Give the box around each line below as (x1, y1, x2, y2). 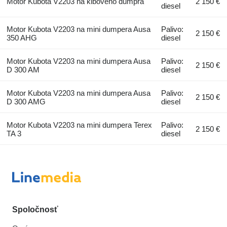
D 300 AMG (6, 97, 46, 106)
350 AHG (6, 33, 37, 42)
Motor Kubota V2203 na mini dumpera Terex (6, 120, 152, 129)
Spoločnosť (12, 205, 58, 214)
